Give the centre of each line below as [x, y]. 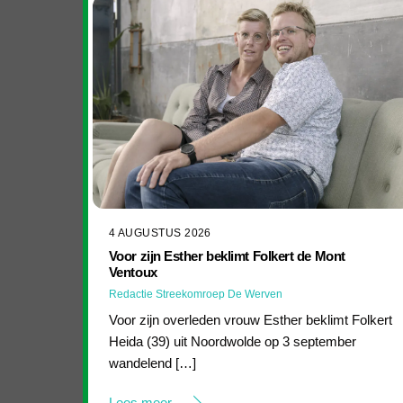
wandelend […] [152, 363]
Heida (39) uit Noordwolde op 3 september [232, 342]
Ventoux [133, 272]
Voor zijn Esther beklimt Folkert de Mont [227, 255]
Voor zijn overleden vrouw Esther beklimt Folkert [250, 320]
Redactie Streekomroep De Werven [195, 294]
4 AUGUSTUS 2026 [160, 233]
